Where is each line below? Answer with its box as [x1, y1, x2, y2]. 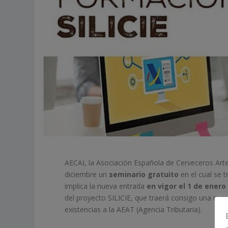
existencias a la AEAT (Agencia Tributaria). [65, 204, 203, 214]
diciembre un [65, 169, 109, 179]
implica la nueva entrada [65, 181, 147, 191]
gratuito [148, 169, 179, 179]
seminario [109, 169, 146, 179]
